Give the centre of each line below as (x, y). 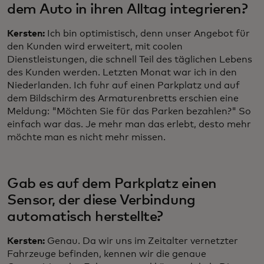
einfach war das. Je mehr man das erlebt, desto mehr (129, 125)
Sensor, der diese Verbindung (101, 201)
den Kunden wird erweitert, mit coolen (95, 47)
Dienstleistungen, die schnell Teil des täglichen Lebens (130, 60)
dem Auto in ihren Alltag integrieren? (128, 10)
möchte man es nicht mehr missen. (86, 138)
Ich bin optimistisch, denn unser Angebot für (147, 34)
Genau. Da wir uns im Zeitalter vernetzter (143, 241)
